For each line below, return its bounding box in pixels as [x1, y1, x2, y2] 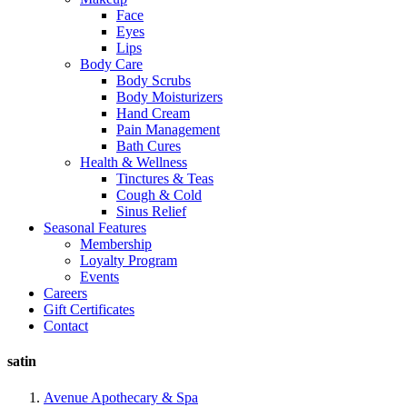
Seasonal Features [44, 220, 146, 235]
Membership [80, 236, 152, 252]
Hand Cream [116, 105, 190, 121]
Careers [44, 285, 87, 301]
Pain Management [116, 122, 220, 137]
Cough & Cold [116, 187, 202, 203]
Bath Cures [116, 138, 181, 154]
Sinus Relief [116, 203, 186, 219]
